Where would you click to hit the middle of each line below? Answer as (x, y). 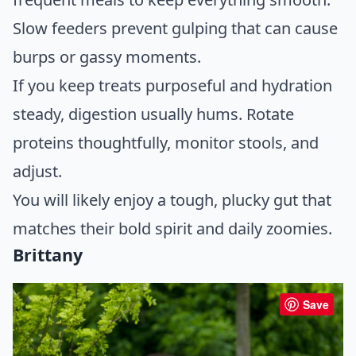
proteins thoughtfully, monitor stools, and (166, 142)
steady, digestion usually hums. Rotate (153, 114)
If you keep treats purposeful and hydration (172, 85)
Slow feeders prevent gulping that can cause (175, 28)
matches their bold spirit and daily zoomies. (172, 228)
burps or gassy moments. (107, 56)
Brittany (48, 254)
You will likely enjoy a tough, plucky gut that (172, 199)
